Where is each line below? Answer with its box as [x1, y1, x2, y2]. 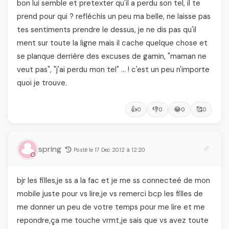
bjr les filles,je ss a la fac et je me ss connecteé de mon [17, 175, 210, 186]
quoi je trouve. [17, 78, 67, 88]
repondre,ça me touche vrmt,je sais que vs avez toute [17, 215, 209, 225]
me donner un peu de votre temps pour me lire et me [17, 202, 205, 212]
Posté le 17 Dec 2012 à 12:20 [74, 146, 145, 153]
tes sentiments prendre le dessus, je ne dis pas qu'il [17, 25, 196, 35]
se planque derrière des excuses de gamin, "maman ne [17, 51, 207, 61]
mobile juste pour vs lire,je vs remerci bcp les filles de [17, 189, 203, 199]
